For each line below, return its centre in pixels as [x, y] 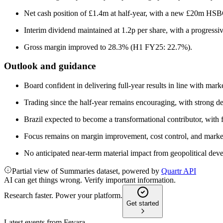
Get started [143, 204]
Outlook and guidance [50, 66]
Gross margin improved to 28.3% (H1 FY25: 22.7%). [108, 47]
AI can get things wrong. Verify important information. [90, 180]
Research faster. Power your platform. [63, 196]
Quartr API [179, 171]
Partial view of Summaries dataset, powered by [87, 171]
